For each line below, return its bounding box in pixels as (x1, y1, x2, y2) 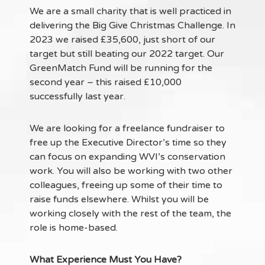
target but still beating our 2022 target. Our (30, 48, 224, 60)
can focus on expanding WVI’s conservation (30, 151, 225, 163)
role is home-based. (30, 222, 118, 234)
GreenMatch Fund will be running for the (30, 62, 212, 74)
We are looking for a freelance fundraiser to (30, 122, 225, 134)
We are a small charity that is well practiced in (30, 5, 231, 17)
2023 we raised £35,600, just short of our (30, 34, 215, 46)
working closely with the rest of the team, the (30, 208, 231, 219)
